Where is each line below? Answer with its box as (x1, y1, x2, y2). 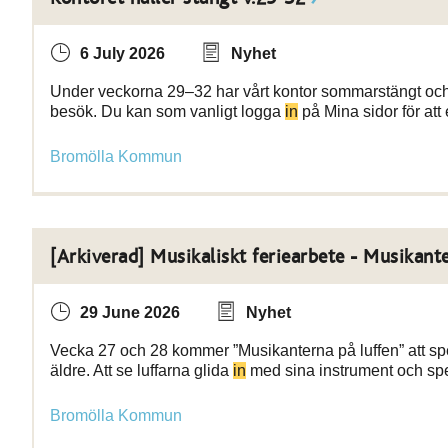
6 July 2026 (80, 45, 165, 62)
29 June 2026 (80, 304, 180, 321)
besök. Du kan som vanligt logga (50, 103, 285, 120)
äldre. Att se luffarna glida (50, 362, 233, 379)
